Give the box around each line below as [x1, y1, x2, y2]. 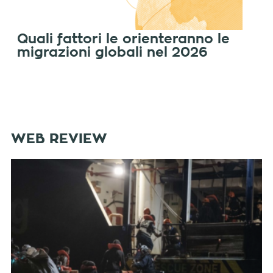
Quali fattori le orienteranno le [17, 32, 230, 46]
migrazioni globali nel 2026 [17, 46, 208, 60]
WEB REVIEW [10, 132, 107, 146]
